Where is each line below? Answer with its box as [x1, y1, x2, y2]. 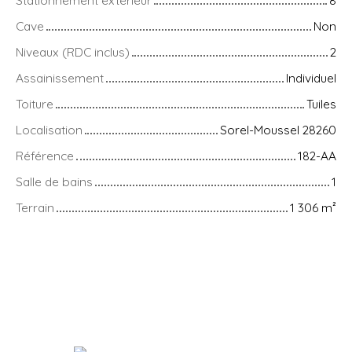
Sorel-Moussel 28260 [220, 121, 336, 137]
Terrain [16, 199, 54, 215]
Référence [16, 147, 74, 163]
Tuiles [306, 95, 336, 112]
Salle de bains [16, 173, 93, 189]
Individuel [286, 69, 336, 86]
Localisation [16, 121, 82, 137]
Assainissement [16, 69, 104, 86]
